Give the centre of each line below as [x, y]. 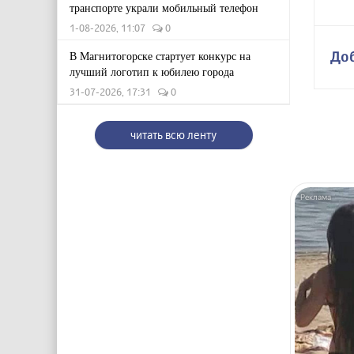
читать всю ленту [173, 135]
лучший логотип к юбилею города [152, 72]
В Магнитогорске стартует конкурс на [160, 56]
